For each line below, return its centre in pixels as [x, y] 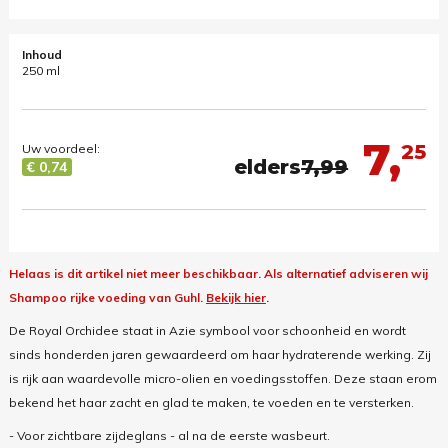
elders [268, 166]
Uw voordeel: [60, 148]
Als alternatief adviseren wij [345, 274]
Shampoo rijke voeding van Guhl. [107, 298]
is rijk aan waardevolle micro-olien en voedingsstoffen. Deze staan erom [222, 379]
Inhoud [41, 54]
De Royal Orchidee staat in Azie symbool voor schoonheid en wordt [207, 331]
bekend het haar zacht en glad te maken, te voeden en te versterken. [211, 403]
